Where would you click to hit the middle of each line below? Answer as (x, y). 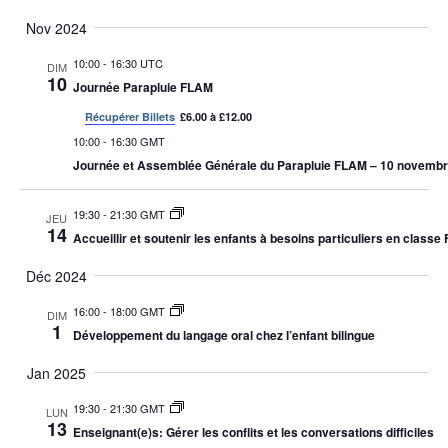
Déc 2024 (56, 275)
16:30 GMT (137, 140)
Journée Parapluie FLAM (142, 86)
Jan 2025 (56, 372)
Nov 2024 (56, 27)
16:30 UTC (136, 62)
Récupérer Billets (129, 116)
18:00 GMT (137, 310)
